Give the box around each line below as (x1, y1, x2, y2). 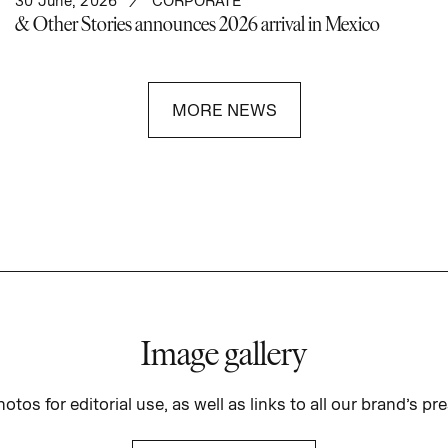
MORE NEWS (171, 99, 277, 120)
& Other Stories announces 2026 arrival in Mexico (14, 11, 380, 37)
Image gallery (141, 330, 307, 374)
